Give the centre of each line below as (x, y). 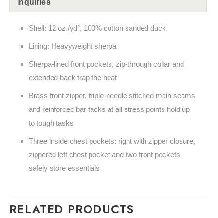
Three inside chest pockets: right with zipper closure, (112, 141)
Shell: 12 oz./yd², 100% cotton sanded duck (97, 28)
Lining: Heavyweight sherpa (72, 46)
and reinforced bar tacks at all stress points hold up (109, 109)
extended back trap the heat (73, 78)
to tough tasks (51, 123)
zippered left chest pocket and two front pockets (104, 155)
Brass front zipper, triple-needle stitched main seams (112, 96)
